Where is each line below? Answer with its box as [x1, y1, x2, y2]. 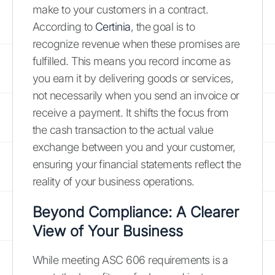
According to [33, 20, 95, 33]
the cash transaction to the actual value [33, 123, 214, 136]
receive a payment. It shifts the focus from [33, 106, 229, 119]
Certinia [95, 20, 131, 33]
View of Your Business [33, 222, 183, 240]
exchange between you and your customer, [33, 140, 236, 153]
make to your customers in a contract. [33, 2, 209, 16]
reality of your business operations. [33, 174, 195, 188]
